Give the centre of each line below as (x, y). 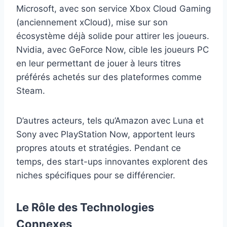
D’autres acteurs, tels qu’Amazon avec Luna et (110, 120)
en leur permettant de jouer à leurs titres (99, 63)
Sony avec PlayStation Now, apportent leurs (106, 134)
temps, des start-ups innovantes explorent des (112, 161)
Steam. (31, 90)
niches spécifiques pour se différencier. (96, 175)
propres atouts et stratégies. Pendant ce (99, 148)
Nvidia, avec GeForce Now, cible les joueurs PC (112, 49)
